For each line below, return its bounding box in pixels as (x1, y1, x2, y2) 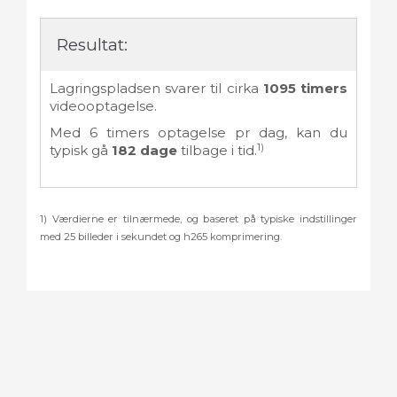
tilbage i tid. (177, 142, 257, 160)
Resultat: (57, 34, 128, 55)
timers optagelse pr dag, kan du (97, 124, 347, 142)
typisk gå (50, 142, 112, 160)
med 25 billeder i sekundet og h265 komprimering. (40, 230, 282, 244)
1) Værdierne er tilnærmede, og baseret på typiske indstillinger (40, 213, 357, 226)
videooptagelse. (50, 97, 157, 114)
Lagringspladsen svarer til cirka (50, 79, 263, 97)
